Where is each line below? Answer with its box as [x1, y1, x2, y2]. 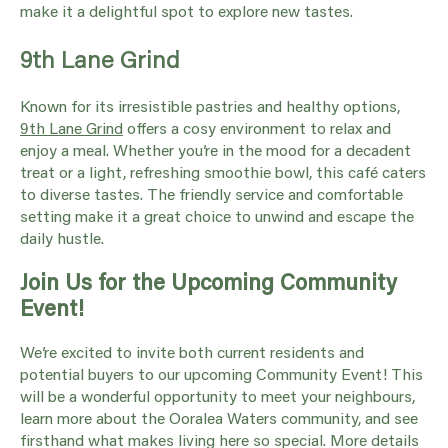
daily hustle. [20, 226, 104, 248]
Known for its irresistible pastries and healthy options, [20, 94, 400, 116]
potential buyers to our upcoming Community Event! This [20, 362, 423, 384]
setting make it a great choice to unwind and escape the [20, 204, 414, 226]
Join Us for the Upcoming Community [20, 266, 397, 296]
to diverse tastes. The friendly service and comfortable [20, 182, 403, 204]
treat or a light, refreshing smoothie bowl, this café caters [20, 160, 426, 182]
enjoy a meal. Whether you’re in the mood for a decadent [20, 138, 411, 160]
